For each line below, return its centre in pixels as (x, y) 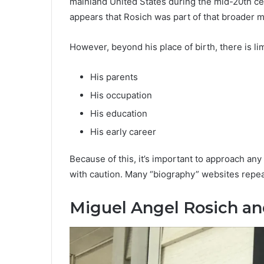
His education (119, 114)
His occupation (121, 95)
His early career (123, 132)
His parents (114, 77)
